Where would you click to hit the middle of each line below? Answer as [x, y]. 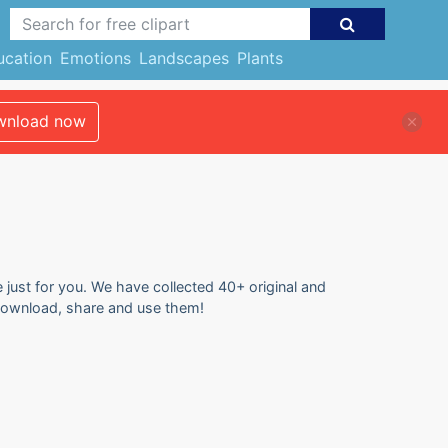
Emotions [95, 58]
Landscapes [183, 58]
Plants [259, 58]
